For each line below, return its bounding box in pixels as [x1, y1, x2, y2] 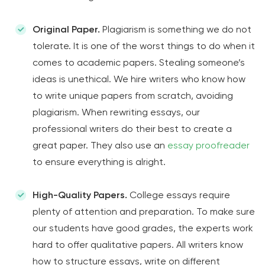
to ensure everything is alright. [33, 156, 168, 167]
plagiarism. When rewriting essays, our [33, 106, 200, 118]
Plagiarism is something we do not [100, 24, 251, 35]
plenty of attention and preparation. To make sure [33, 206, 255, 217]
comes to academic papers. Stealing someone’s [33, 57, 245, 68]
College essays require [127, 189, 230, 201]
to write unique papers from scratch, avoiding [33, 90, 233, 101]
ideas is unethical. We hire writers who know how [33, 73, 245, 85]
